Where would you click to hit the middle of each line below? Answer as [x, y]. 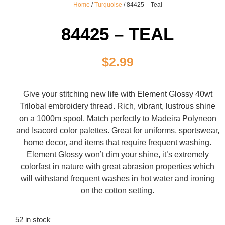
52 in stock [33, 220]
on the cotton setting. [118, 191]
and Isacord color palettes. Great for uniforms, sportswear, [118, 131]
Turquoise [108, 5]
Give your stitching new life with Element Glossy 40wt [118, 94]
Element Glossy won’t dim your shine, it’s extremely [118, 155]
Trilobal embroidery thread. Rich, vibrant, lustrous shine [118, 106]
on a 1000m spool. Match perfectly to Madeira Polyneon [118, 119]
